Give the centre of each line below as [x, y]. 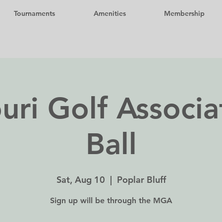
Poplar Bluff [141, 180]
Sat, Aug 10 [81, 180]
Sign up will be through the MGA [111, 200]
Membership [184, 13]
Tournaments [34, 13]
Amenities [110, 13]
